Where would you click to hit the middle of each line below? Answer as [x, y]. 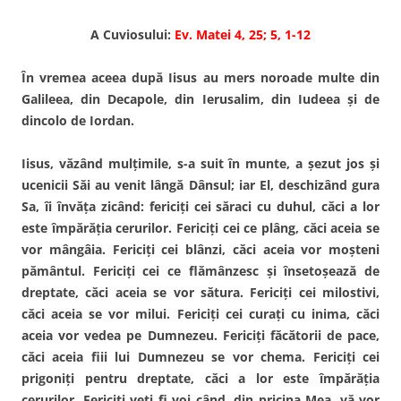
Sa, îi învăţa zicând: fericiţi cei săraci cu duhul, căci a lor [200, 206]
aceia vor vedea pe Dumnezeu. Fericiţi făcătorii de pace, [200, 335]
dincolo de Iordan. [78, 120]
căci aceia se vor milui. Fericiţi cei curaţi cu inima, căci [200, 313]
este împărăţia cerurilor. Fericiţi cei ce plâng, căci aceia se [200, 227]
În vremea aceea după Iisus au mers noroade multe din [200, 77]
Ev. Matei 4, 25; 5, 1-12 [243, 34]
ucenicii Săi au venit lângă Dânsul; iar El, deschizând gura [200, 184]
